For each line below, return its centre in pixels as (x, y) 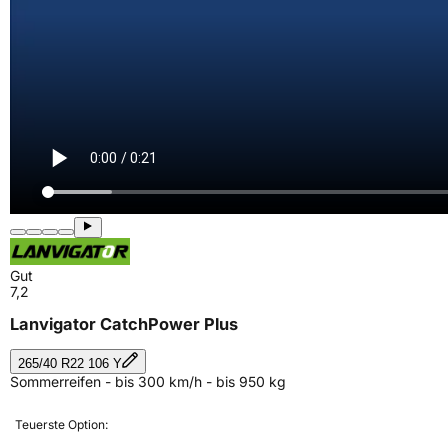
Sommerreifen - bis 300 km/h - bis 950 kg (148, 381)
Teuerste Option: (61, 424)
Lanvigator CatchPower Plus (124, 324)
